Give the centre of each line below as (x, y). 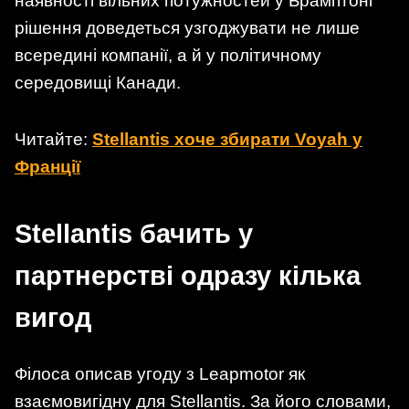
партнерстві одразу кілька (188, 276)
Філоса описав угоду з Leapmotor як (160, 374)
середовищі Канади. (98, 83)
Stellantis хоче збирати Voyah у (227, 139)
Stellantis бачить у (134, 234)
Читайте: (53, 139)
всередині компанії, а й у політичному (168, 56)
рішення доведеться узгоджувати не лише (187, 28)
